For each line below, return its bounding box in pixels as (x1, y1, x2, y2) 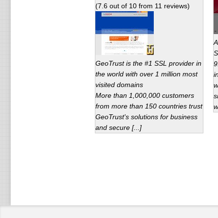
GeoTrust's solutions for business (95, 113, 198, 121)
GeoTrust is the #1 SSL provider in (95, 59, 201, 67)
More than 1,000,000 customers (95, 91, 194, 99)
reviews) (162, 2, 190, 10)
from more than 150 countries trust (95, 102, 202, 110)
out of (107, 2, 129, 10)
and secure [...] (95, 124, 142, 131)
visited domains (95, 81, 143, 89)
